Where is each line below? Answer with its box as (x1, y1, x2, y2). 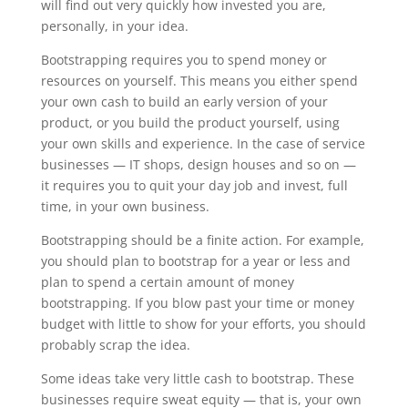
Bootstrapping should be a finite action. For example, (40, 231, 364, 249)
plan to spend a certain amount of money (40, 273, 294, 291)
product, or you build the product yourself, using (40, 114, 340, 131)
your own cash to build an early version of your (40, 93, 328, 110)
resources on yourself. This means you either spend (40, 72, 358, 89)
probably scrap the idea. (40, 336, 190, 353)
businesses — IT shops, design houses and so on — (40, 156, 356, 173)
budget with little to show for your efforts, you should (40, 315, 366, 332)
